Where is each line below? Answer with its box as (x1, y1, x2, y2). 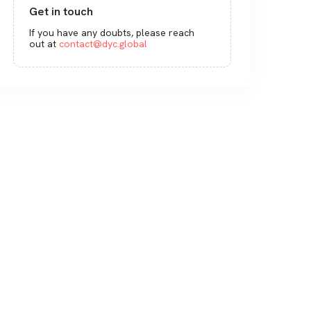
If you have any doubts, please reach (29, 26, 195, 39)
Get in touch (29, 3, 94, 19)
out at (29, 37, 57, 50)
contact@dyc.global (59, 37, 148, 50)
